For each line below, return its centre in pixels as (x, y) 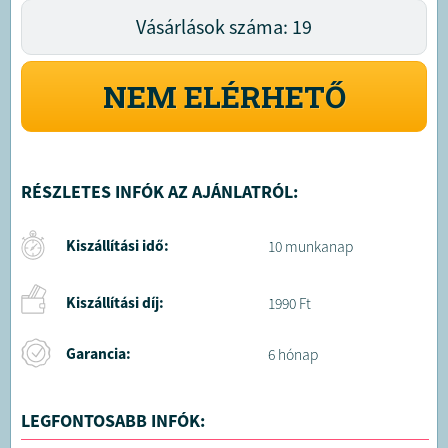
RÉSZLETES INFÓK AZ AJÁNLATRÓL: (159, 192)
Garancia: (98, 354)
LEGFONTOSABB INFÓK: (113, 421)
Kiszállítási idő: (117, 246)
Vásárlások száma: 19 (224, 27)
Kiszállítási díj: (115, 303)
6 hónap (293, 355)
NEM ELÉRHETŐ (224, 97)
